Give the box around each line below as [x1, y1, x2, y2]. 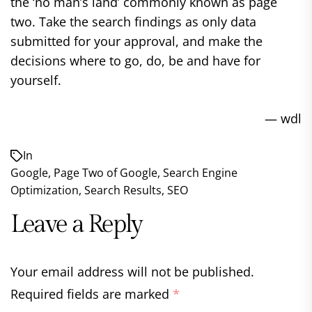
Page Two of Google [54, 165, 157, 180]
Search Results [84, 182, 162, 198]
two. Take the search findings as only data [10, 13, 256, 30]
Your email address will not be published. [10, 263, 254, 280]
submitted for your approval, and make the [10, 33, 263, 49]
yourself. [10, 72, 61, 88]
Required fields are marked [10, 286, 173, 302]
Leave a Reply [10, 210, 142, 239]
